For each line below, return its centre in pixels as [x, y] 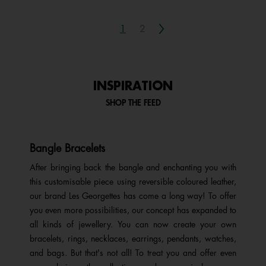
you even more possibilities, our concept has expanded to [133, 210]
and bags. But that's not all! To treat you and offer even [133, 253]
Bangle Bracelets [67, 148]
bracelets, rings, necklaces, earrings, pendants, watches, [133, 239]
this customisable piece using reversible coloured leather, [133, 182]
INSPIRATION [133, 86]
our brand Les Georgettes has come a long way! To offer [133, 196]
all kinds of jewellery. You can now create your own [133, 224]
